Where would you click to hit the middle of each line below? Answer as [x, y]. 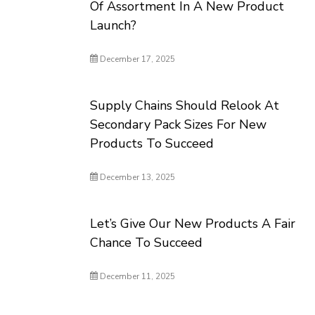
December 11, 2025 [137, 276]
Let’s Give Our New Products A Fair [193, 224]
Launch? [114, 25]
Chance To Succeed [147, 243]
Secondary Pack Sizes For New [179, 124]
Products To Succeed [152, 143]
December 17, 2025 [137, 59]
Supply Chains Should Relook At [185, 105]
